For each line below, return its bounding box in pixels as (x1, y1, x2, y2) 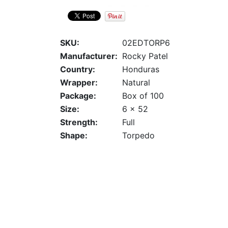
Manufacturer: (60, 51, 118, 62)
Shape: (60, 130, 88, 141)
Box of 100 (122, 91, 164, 101)
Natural (122, 77, 150, 88)
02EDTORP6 (122, 38, 170, 48)
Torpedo (122, 130, 155, 141)
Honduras (122, 64, 159, 75)
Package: (60, 91, 96, 101)
